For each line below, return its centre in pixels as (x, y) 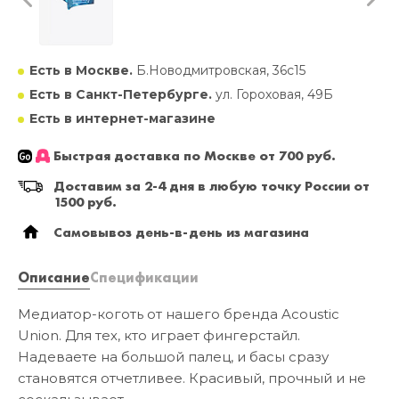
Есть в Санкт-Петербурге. (121, 95)
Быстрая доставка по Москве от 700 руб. (195, 156)
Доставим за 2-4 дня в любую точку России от (212, 187)
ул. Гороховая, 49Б (273, 95)
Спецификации (144, 278)
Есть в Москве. (81, 71)
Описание (54, 278)
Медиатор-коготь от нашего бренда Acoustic (179, 314)
